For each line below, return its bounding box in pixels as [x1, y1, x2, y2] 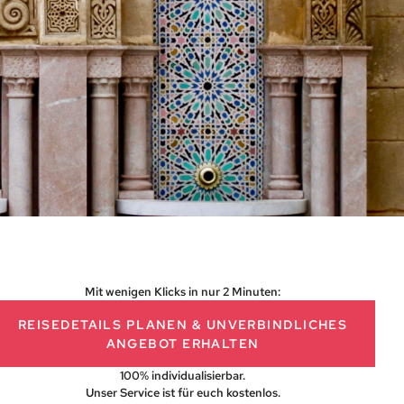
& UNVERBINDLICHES [191, 316, 348, 333]
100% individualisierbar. [120, 368, 246, 383]
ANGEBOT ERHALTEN [106, 335, 260, 352]
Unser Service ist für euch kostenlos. [85, 385, 280, 400]
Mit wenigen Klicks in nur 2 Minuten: [85, 284, 281, 299]
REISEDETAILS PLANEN [17, 316, 192, 333]
